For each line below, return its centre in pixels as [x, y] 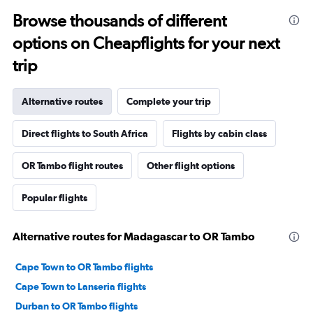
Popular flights [54, 198]
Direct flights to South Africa [85, 134]
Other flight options [191, 166]
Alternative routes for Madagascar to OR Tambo [134, 236]
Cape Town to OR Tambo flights [84, 267]
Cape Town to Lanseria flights [81, 287]
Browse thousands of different [119, 21]
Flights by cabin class [219, 134]
